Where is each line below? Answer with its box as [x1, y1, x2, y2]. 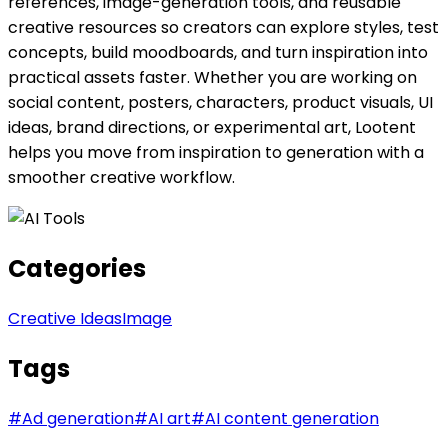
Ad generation [22, 406, 134, 430]
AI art [148, 406, 191, 430]
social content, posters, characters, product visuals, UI [8, 90, 433, 114]
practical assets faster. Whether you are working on [8, 65, 417, 89]
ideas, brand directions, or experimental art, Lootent [8, 115, 416, 139]
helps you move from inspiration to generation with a [8, 140, 424, 164]
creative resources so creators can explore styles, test [8, 15, 439, 39]
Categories [8, 251, 146, 285]
